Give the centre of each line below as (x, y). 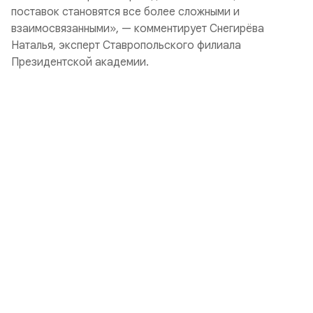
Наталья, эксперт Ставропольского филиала (126, 45)
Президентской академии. (80, 62)
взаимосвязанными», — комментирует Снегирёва (138, 29)
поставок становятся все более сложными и (125, 12)
